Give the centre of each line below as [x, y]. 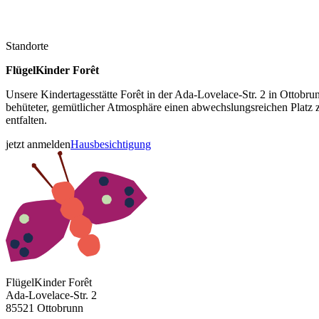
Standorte [27, 46]
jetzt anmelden [38, 144]
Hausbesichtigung [111, 144]
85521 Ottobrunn [45, 308]
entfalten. [26, 120]
